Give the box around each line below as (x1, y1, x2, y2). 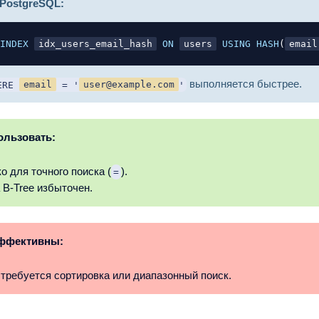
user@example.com (83, 79, 175, 90)
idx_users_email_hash (38, 38, 153, 49)
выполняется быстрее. (187, 78, 302, 90)
